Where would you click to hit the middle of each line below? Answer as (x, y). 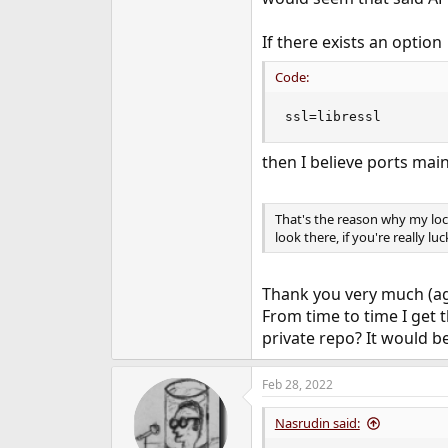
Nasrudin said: (317, 423)
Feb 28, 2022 (297, 385)
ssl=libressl (332, 117)
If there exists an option (351, 42)
